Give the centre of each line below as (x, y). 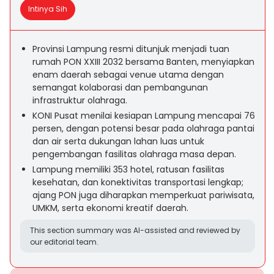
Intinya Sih (48, 9)
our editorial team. (64, 242)
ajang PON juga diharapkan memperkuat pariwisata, (143, 195)
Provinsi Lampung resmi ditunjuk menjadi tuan (131, 49)
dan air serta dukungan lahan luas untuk (118, 141)
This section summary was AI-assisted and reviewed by (135, 230)
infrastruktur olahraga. (80, 100)
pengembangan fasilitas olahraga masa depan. (134, 154)
